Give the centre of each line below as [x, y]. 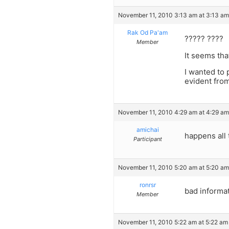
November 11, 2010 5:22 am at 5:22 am [173, 222]
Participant [147, 139]
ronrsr [147, 185]
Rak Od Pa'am [147, 33]
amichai [147, 130]
